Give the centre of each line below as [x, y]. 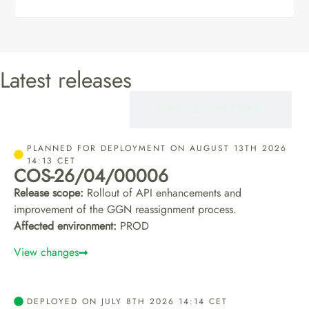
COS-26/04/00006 [91, 176]
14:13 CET [51, 161]
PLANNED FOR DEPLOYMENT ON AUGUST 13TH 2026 [157, 148]
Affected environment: [65, 226]
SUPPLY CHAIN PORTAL [210, 109]
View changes [46, 252]
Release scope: [49, 193]
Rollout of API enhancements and [162, 193]
